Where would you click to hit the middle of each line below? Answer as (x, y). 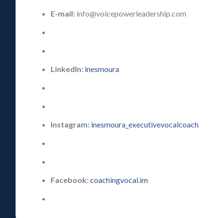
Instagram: (70, 124)
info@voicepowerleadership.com (131, 13)
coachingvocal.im (119, 180)
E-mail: (63, 13)
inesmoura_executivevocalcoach (145, 124)
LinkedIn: (68, 69)
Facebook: (70, 180)
